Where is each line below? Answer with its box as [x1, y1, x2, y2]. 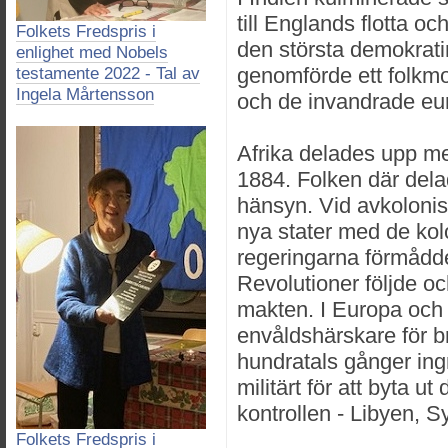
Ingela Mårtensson [16, 84, 154, 105]
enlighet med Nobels [16, 42, 168, 63]
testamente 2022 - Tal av [16, 63, 200, 84]
